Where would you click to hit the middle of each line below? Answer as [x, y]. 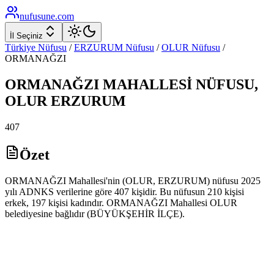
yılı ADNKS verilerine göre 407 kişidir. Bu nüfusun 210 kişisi [124, 191]
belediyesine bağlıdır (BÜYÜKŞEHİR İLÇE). [95, 213]
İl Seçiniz [26, 36]
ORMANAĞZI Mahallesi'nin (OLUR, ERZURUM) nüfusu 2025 [133, 180]
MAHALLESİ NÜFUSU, [179, 84]
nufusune [37, 16]
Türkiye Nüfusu [36, 47]
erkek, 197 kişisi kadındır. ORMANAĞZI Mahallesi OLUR [121, 202]
